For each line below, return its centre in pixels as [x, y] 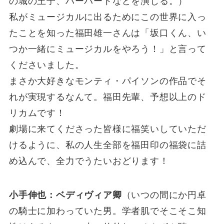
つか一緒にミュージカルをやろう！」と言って [107, 49]
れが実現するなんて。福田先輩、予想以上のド [107, 97]
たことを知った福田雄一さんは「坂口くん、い [107, 33]
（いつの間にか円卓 [164, 195]
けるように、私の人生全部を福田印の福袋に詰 [107, 145]
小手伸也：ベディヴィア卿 [65, 195]
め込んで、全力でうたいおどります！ [89, 161]
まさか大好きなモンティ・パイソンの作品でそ [107, 81]
